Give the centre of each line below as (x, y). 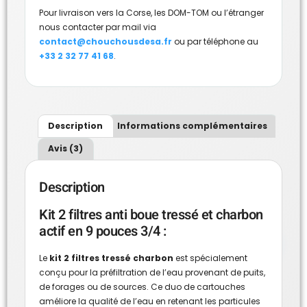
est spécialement (210, 258)
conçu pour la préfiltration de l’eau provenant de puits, (152, 272)
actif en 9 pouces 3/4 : (103, 231)
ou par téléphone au (215, 41)
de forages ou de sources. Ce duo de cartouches (142, 286)
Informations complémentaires (193, 125)
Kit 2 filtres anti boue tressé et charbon (151, 214)
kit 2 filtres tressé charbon (111, 258)
